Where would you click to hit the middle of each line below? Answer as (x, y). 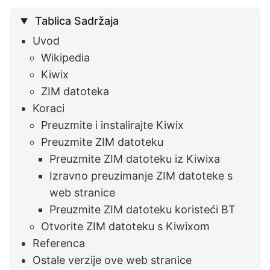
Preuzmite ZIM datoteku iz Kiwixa (135, 159)
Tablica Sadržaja (77, 21)
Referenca (59, 243)
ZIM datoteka (75, 92)
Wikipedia (66, 58)
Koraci (49, 108)
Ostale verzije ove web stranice (112, 260)
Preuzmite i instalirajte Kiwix (113, 125)
